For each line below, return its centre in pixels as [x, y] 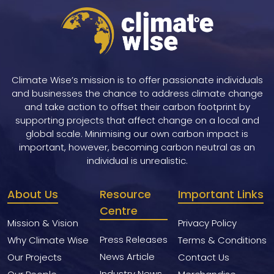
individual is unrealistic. [137, 161]
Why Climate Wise [48, 240]
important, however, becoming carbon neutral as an [137, 147]
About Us [33, 194]
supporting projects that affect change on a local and [137, 120]
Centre [118, 211]
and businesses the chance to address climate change [137, 94]
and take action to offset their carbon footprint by [137, 107]
